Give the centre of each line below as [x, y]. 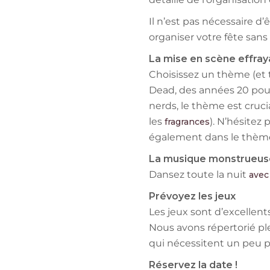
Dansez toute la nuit [199, 175]
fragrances [187, 122]
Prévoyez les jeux [192, 196]
